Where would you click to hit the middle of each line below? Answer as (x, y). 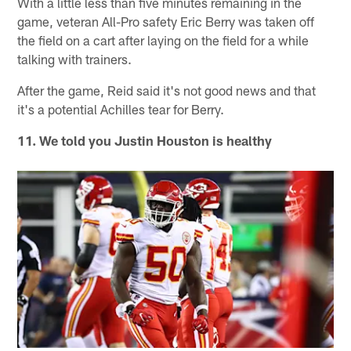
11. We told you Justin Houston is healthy (145, 141)
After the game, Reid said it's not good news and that (167, 90)
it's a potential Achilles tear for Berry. (121, 109)
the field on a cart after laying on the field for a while (163, 40)
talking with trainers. (75, 59)
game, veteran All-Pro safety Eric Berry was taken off (166, 22)
